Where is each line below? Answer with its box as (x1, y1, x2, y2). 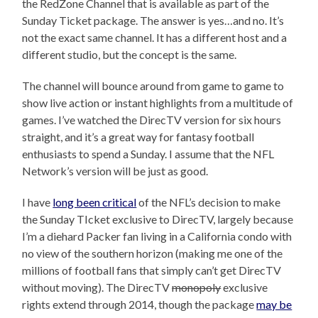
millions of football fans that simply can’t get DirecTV (22, 263, 282, 278)
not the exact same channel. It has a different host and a (22, 31, 287, 45)
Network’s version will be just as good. (22, 164, 209, 178)
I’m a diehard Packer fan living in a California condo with (22, 229, 292, 243)
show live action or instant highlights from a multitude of (22, 96, 294, 110)
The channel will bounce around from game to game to (22, 79, 285, 93)
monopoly (172, 280, 221, 295)
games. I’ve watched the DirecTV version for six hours (22, 113, 282, 127)
